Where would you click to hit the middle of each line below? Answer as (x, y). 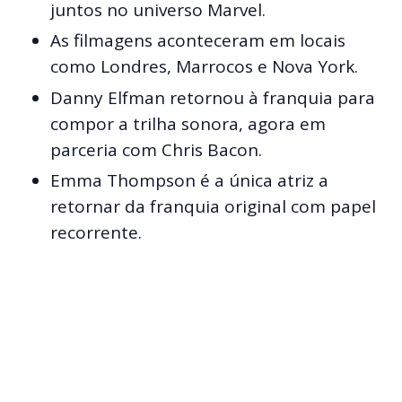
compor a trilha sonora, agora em (188, 123)
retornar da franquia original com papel (213, 207)
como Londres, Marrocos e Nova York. (204, 67)
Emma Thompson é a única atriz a (189, 181)
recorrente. (96, 233)
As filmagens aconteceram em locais (198, 41)
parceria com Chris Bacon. (156, 149)
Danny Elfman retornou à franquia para (213, 97)
